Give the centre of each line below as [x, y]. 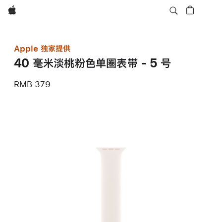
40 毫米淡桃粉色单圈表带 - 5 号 [93, 63]
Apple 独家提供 [42, 48]
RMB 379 [32, 84]
